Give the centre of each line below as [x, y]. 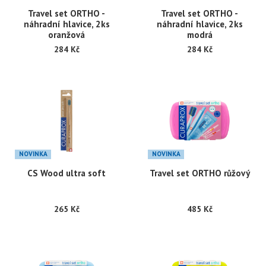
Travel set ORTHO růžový [199, 173]
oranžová [66, 35]
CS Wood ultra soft [66, 173]
